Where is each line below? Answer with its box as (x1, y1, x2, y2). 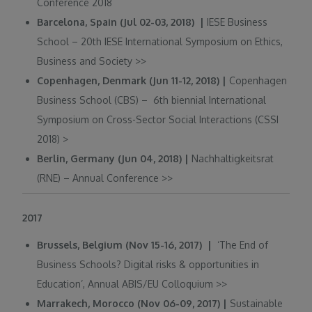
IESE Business (207, 15, 268, 28)
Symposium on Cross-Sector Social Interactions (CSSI (37, 113, 279, 125)
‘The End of (214, 238, 269, 251)
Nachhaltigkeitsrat (192, 152, 274, 164)
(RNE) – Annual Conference (37, 171, 162, 184)
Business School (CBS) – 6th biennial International (37, 93, 267, 106)
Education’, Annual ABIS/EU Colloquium (37, 277, 217, 290)
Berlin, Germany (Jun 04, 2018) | (37, 152, 192, 164)
